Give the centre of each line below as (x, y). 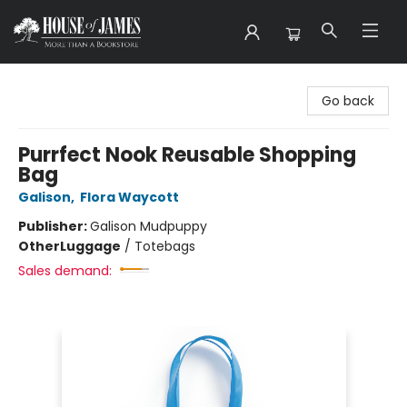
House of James (65, 81)
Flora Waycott (129, 197)
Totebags (165, 246)
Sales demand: (65, 271)
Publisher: (54, 226)
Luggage (90, 246)
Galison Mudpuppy (149, 226)
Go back (348, 101)
